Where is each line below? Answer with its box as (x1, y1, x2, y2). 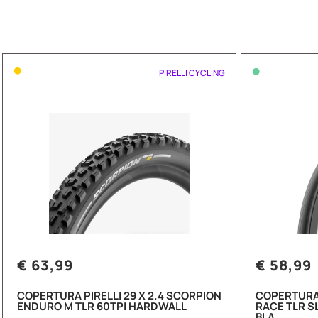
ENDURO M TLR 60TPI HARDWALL (17, 299, 187, 314)
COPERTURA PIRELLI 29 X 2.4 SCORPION (17, 288, 221, 304)
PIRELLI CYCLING (159, 66, 225, 79)
